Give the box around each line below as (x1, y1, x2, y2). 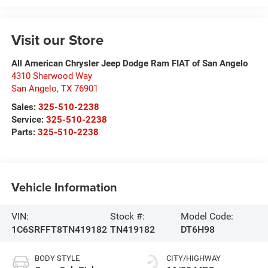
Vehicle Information (11, 178, 117, 196)
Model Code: (180, 211, 233, 223)
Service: (11, 114, 46, 126)
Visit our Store (11, 29, 103, 51)
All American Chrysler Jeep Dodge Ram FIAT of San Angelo (11, 58, 248, 69)
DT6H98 (180, 224, 215, 236)
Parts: (11, 127, 38, 138)
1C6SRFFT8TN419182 (11, 224, 107, 236)
